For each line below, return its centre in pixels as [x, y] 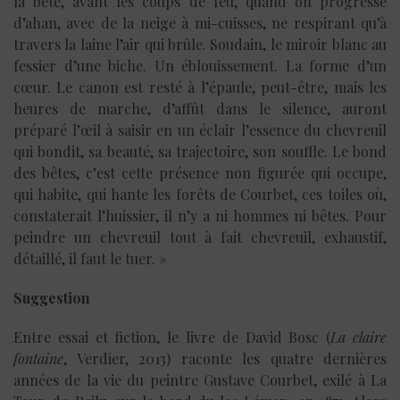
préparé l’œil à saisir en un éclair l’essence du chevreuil [200, 129]
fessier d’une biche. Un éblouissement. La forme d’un [200, 65]
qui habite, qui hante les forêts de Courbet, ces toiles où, [200, 194]
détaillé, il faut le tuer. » [90, 258]
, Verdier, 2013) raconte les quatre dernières [225, 358]
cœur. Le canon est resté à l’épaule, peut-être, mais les [200, 87]
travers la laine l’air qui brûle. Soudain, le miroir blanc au [200, 44]
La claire [359, 337]
